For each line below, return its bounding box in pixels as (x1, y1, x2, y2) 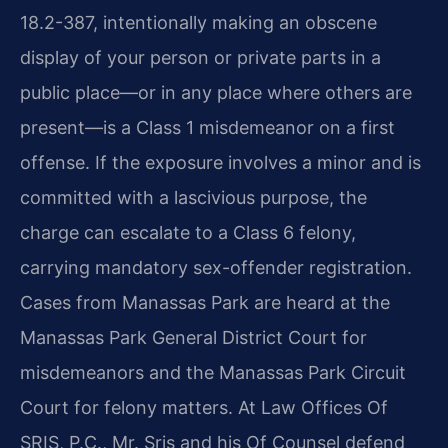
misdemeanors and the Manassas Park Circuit (20, 361, 406, 383)
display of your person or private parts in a (20, 46, 381, 68)
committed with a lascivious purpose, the (20, 186, 367, 208)
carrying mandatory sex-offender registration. (20, 256, 412, 278)
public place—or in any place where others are (20, 81, 412, 103)
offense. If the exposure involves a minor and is (20, 151, 421, 173)
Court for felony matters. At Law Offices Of (20, 396, 388, 418)
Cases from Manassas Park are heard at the (20, 291, 390, 313)
